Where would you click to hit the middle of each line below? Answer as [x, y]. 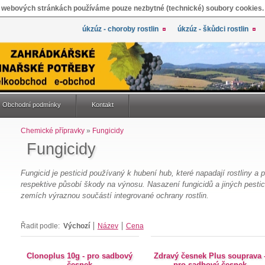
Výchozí [76, 226]
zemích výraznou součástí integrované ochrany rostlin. [114, 195]
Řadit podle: [40, 226]
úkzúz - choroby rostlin [120, 29]
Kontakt [103, 105]
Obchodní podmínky [32, 105]
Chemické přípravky [52, 131]
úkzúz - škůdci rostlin [213, 29]
